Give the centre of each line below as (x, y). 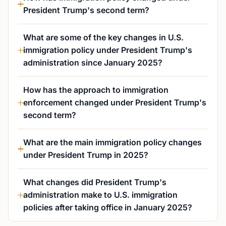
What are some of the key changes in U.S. (103, 37)
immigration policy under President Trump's (108, 50)
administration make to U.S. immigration (100, 195)
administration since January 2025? (93, 63)
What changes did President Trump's (95, 182)
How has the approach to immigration (96, 90)
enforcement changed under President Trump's (115, 102)
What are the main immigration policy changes (112, 142)
